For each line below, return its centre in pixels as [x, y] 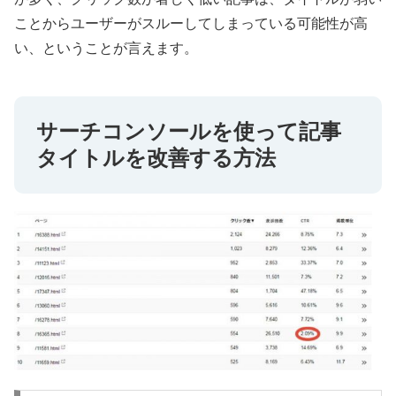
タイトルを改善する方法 [156, 158]
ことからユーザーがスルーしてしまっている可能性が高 [191, 24]
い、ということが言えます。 [106, 49]
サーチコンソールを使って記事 [189, 132]
